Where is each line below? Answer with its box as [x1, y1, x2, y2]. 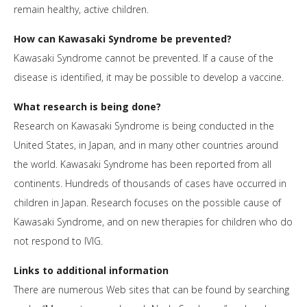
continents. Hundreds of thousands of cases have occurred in [14, 177, 286, 191]
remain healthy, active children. [14, 3, 149, 16]
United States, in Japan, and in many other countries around [14, 138, 278, 152]
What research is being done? [14, 100, 161, 114]
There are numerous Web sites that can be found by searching [14, 283, 289, 297]
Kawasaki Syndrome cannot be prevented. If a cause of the [14, 51, 273, 65]
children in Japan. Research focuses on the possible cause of [14, 196, 281, 210]
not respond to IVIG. [14, 234, 103, 248]
